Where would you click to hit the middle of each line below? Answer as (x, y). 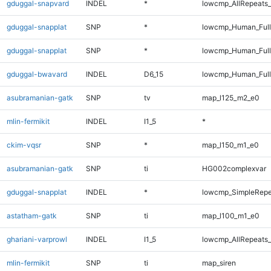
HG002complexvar (234, 168)
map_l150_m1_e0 (230, 145)
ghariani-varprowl (37, 239)
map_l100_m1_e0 (230, 215)
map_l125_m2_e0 (230, 97)
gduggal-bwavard (37, 74)
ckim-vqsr (24, 145)
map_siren (219, 263)
